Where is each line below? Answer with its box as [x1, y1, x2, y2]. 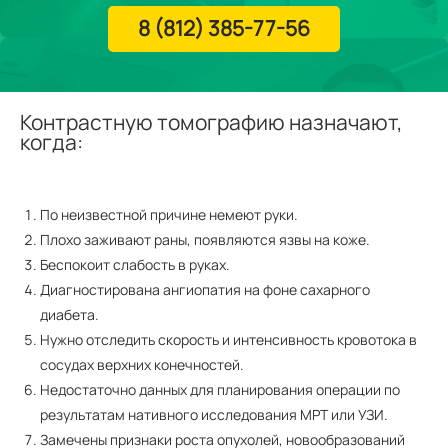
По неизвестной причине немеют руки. [40, 205, 298, 224]
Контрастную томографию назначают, [20, 108, 403, 136]
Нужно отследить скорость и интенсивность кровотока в [40, 330, 417, 349]
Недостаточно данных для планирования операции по [40, 380, 400, 399]
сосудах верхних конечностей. [40, 355, 244, 374]
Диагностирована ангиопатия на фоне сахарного [40, 280, 370, 299]
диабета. [40, 305, 99, 324]
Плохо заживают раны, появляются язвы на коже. [40, 230, 370, 249]
